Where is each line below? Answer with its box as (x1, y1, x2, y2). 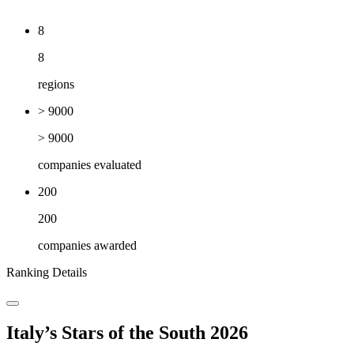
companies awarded (38, 239, 137, 253)
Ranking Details (6, 265, 87, 280)
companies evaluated (38, 158, 141, 172)
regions (38, 77, 74, 92)
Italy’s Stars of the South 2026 (6, 322, 248, 343)
